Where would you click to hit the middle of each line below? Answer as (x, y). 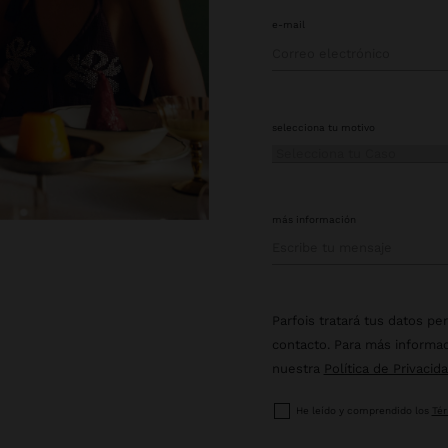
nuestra (295, 368)
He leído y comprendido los (363, 410)
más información (313, 219)
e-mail (288, 24)
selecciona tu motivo (323, 127)
